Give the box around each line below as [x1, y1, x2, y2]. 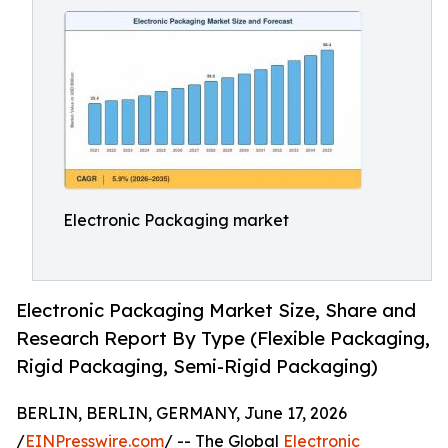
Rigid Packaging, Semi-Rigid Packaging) [16, 355, 378, 378]
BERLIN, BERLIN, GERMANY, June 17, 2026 [16, 403, 347, 424]
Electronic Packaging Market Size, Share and [16, 299, 416, 322]
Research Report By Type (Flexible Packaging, [16, 327, 430, 350]
